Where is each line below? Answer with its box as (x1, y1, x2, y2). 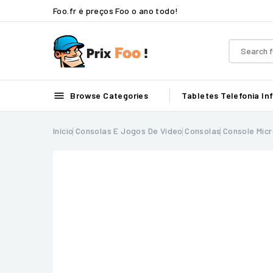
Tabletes (181, 90, 219, 101)
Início (53, 126, 74, 136)
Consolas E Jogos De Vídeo (75, 126, 183, 136)
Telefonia (221, 90, 260, 101)
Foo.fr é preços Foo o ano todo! (53, 5, 179, 16)
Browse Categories (68, 90, 149, 101)
